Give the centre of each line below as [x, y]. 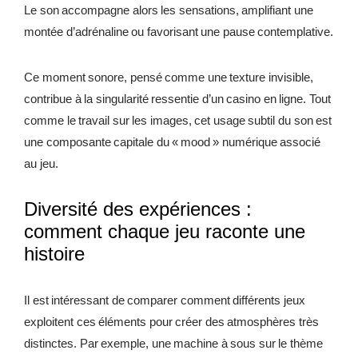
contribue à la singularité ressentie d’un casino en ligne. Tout [177, 99]
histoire [54, 254]
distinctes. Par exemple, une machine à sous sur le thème [173, 344]
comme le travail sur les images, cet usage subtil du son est [178, 121]
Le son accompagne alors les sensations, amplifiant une [169, 10]
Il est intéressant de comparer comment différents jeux [165, 300]
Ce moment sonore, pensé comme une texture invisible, [169, 78]
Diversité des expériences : [138, 209]
